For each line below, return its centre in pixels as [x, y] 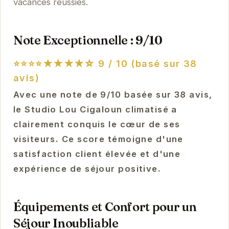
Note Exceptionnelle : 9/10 [88, 40]
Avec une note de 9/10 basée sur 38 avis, [113, 95]
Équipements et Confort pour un [105, 207]
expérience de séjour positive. [87, 169]
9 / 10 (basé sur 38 [146, 64]
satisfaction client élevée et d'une [97, 154]
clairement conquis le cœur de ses [97, 124]
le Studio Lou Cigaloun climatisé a [95, 110]
